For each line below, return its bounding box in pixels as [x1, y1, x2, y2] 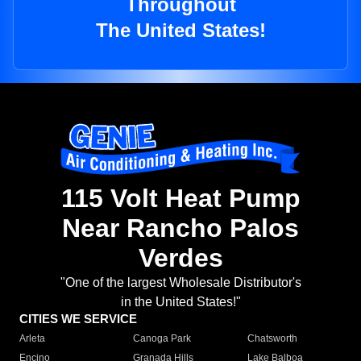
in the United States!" [120, 295, 241, 309]
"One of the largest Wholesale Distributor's [60, 276, 301, 290]
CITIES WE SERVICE [19, 312, 137, 326]
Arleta [19, 333, 45, 345]
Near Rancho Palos [62, 214, 299, 243]
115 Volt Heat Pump [60, 184, 301, 214]
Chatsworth [247, 333, 297, 345]
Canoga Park [133, 333, 192, 345]
